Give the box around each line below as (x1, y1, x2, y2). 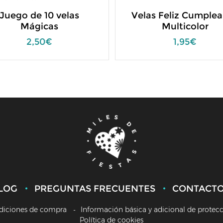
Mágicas (20, 21, 58, 32)
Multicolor (161, 21, 209, 32)
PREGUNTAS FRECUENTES (34, 183, 155, 194)
